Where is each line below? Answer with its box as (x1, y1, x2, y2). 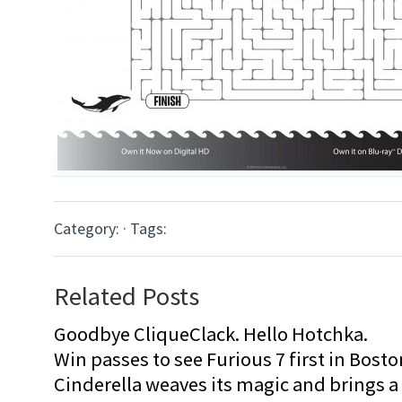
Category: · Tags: (54, 218, 167, 239)
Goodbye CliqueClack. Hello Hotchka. (54, 321, 368, 346)
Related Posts (54, 280, 199, 312)
